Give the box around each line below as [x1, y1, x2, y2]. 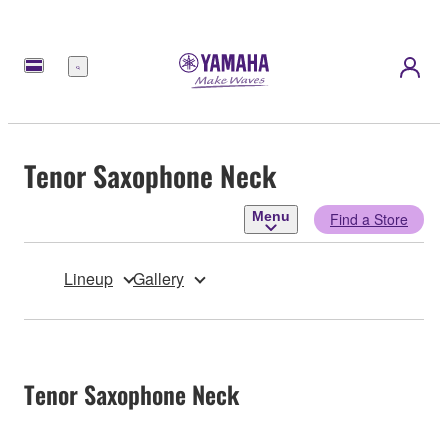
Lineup [64, 266, 113, 290]
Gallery [133, 266, 184, 290]
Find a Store [330, 208, 408, 229]
